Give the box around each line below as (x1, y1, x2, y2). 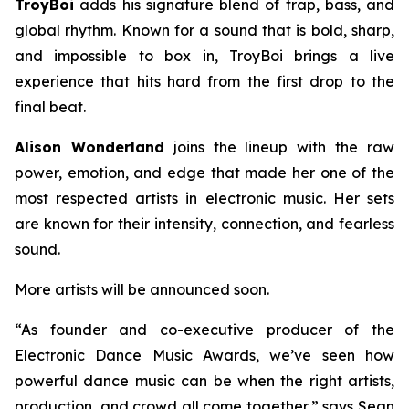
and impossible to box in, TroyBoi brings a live (15, 47, 394, 65)
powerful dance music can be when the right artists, (15, 372, 394, 390)
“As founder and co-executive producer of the (15, 320, 394, 339)
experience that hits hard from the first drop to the (15, 72, 394, 90)
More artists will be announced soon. (15, 280, 269, 299)
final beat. (15, 98, 86, 116)
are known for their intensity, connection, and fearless (15, 215, 394, 233)
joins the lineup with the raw (163, 138, 395, 156)
